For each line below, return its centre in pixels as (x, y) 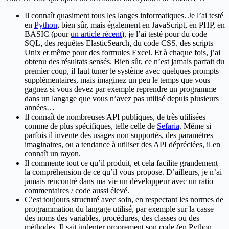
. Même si (195, 126)
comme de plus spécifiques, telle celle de (91, 126)
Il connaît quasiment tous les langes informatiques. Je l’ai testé (124, 16)
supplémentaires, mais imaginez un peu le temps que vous (117, 80)
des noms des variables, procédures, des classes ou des (112, 218)
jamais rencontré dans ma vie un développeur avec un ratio (119, 181)
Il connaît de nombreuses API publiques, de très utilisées (115, 117)
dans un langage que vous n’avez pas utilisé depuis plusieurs (122, 99)
